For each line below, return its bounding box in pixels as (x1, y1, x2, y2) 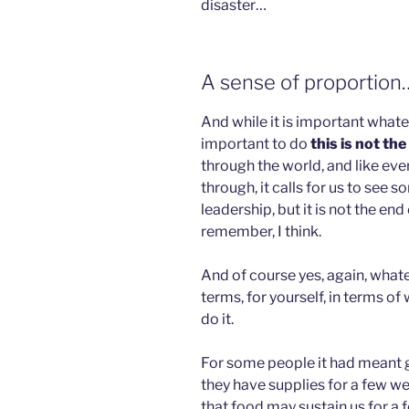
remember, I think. (201, 222, 321, 240)
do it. (201, 309, 234, 328)
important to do (201, 134, 310, 152)
